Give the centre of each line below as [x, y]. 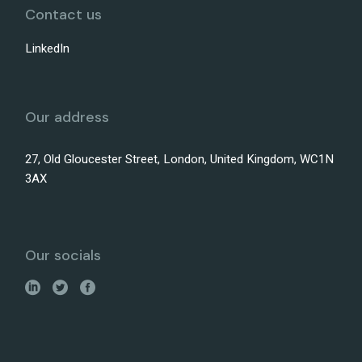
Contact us [64, 14]
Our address [67, 117]
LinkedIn [48, 48]
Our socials [63, 255]
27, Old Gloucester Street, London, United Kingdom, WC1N [180, 159]
